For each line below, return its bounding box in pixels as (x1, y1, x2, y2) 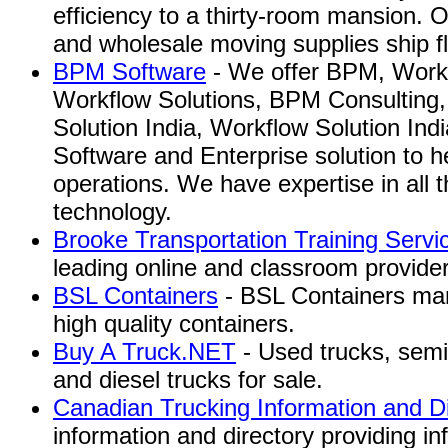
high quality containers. (53, 310, 295, 337)
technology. (53, 198, 172, 225)
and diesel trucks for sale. (53, 366, 323, 393)
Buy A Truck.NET (53, 338, 236, 365)
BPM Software (53, 58, 206, 85)
